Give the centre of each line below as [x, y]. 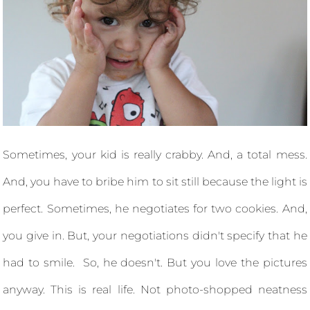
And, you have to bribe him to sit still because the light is [155, 182]
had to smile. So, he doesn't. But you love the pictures [155, 263]
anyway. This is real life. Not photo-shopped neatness [155, 290]
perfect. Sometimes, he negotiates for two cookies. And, [155, 209]
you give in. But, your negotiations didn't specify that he [155, 236]
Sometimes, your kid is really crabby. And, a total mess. [155, 155]
